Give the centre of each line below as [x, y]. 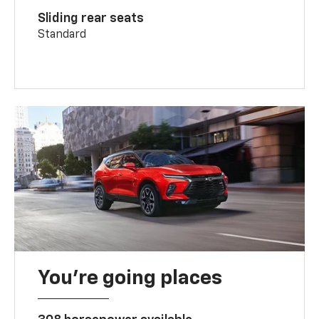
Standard [62, 35]
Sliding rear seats [91, 18]
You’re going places [130, 278]
